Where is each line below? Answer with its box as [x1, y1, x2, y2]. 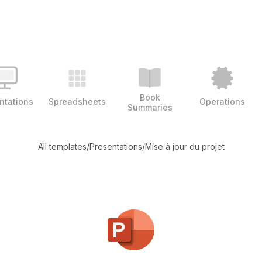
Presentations [89, 142, 142, 151]
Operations [199, 96, 245, 106]
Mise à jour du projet [144, 142, 225, 151]
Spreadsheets [49, 96, 106, 106]
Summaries [127, 102, 173, 112]
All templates [37, 142, 87, 151]
